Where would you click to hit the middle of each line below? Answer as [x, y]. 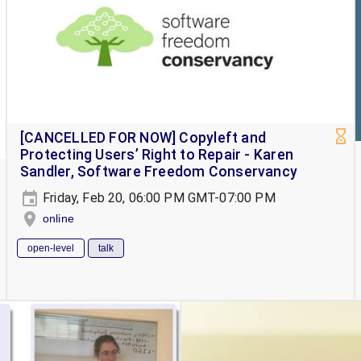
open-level [51, 249]
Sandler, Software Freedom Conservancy [159, 171]
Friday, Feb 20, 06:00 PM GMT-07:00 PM [158, 197]
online [58, 218]
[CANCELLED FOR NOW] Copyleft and [143, 137]
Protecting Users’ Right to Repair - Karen [157, 154]
